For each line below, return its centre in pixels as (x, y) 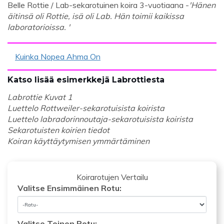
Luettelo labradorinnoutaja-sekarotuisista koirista (100, 119)
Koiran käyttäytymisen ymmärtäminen (78, 141)
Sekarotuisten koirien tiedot (58, 130)
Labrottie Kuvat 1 (40, 97)
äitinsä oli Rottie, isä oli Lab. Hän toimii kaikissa (96, 16)
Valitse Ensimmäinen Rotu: (69, 188)
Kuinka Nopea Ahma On (58, 57)
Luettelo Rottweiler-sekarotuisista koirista (86, 108)
